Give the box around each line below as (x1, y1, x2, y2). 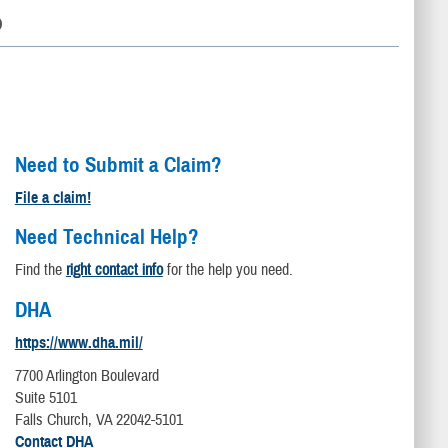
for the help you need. (162, 260, 293, 281)
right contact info (65, 260, 163, 281)
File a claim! (14, 187, 91, 208)
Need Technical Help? (14, 224, 199, 251)
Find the (14, 260, 66, 281)
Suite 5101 (14, 388, 77, 409)
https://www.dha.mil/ (14, 333, 143, 354)
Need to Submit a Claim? (14, 151, 222, 178)
